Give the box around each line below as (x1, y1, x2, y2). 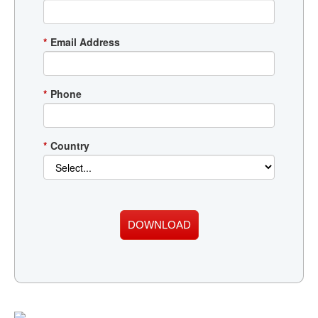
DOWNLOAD (127, 219, 191, 231)
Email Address (50, 34, 120, 49)
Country (50, 138, 89, 153)
